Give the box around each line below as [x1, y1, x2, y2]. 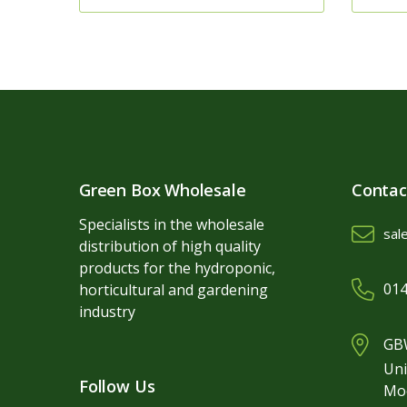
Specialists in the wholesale [79, 214, 264, 234]
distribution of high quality [79, 236, 261, 256]
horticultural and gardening [79, 280, 268, 300]
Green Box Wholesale [79, 179, 246, 201]
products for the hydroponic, [79, 258, 275, 278]
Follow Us [79, 375, 155, 397]
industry [79, 302, 135, 322]
